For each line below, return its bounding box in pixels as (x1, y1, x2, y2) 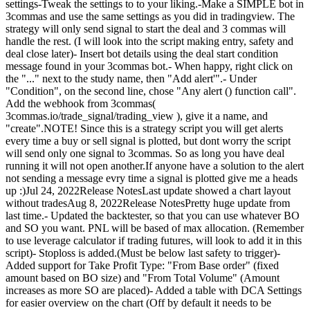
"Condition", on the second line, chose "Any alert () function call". (6, 85, 296, 98)
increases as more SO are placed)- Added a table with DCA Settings (6, 284, 302, 297)
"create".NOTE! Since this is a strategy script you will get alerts (6, 122, 283, 135)
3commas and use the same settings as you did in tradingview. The (6, 10, 295, 23)
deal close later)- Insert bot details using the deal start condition (6, 48, 278, 60)
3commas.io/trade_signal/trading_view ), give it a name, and (6, 110, 268, 122)
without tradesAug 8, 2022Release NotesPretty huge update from (6, 197, 290, 210)
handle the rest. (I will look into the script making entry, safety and (6, 35, 293, 48)
